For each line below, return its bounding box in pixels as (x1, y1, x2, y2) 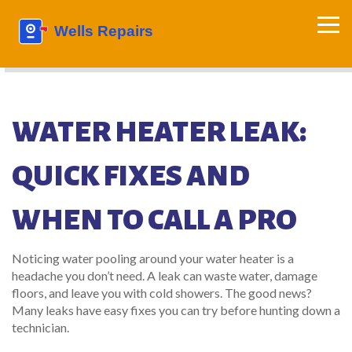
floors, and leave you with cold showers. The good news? (12, 285, 312, 300)
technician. (12, 320, 69, 335)
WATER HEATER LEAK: (12, 116, 306, 148)
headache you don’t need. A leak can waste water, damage (12, 268, 317, 283)
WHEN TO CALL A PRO (12, 204, 297, 236)
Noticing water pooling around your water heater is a (12, 251, 294, 266)
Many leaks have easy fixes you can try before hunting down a (12, 302, 340, 317)
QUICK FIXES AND (12, 160, 250, 192)
